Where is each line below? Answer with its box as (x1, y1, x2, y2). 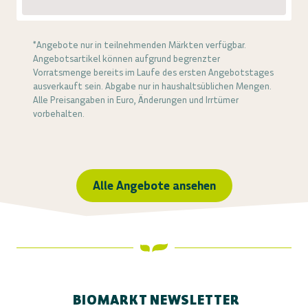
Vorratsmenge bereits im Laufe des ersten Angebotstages (33, 66, 274, 78)
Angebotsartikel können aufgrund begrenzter (33, 52, 220, 65)
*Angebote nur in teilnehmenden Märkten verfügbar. (33, 38, 246, 51)
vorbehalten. (33, 107, 85, 120)
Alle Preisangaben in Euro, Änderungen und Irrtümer (33, 93, 239, 106)
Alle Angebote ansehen (92, 177, 216, 193)
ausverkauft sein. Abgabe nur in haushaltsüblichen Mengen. (33, 80, 272, 92)
